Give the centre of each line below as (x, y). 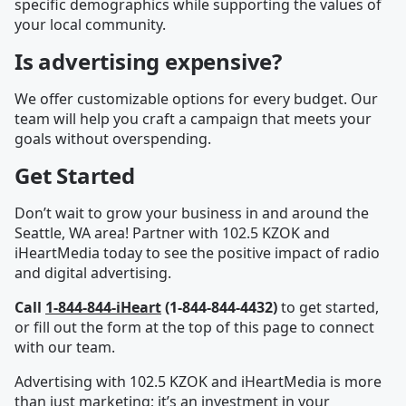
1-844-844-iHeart (103, 307)
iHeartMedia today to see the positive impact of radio (197, 253)
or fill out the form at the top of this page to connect (194, 327)
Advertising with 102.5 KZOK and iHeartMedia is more (198, 382)
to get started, (328, 307)
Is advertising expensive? (148, 61)
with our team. (65, 347)
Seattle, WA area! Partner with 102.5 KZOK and (172, 233)
